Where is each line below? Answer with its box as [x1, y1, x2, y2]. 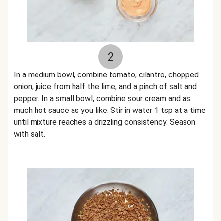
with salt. [14, 129, 45, 139]
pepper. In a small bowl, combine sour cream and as [14, 94, 190, 103]
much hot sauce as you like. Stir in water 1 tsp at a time [14, 106, 206, 115]
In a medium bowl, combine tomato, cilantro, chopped [14, 70, 199, 79]
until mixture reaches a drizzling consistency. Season [14, 117, 195, 127]
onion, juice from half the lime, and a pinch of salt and [14, 82, 197, 91]
